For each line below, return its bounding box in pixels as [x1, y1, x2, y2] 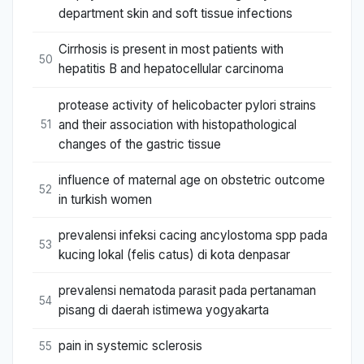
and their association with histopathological [58, 116, 297, 132]
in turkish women [58, 191, 152, 207]
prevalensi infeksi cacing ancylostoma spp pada [58, 227, 327, 243]
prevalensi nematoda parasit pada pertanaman [58, 283, 316, 299]
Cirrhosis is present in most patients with [58, 41, 284, 58]
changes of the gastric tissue [58, 136, 221, 152]
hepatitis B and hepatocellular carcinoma [58, 61, 284, 77]
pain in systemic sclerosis [58, 338, 202, 354]
